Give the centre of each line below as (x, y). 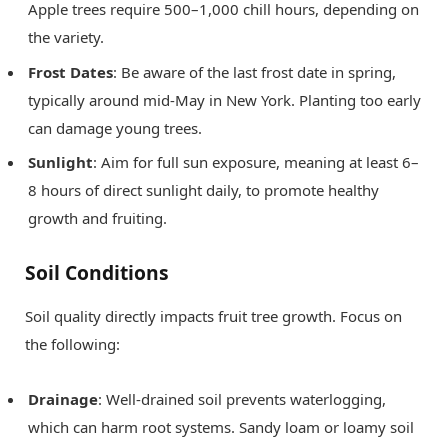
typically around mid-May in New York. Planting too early (224, 99)
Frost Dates (70, 71)
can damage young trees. (115, 127)
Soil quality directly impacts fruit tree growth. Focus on (213, 315)
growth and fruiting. (97, 218)
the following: (72, 343)
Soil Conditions (97, 273)
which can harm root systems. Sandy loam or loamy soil (221, 426)
